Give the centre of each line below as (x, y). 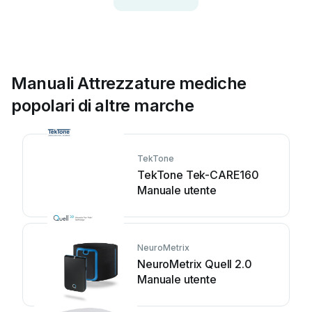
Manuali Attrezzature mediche (129, 83)
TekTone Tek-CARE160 (198, 175)
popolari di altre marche (103, 106)
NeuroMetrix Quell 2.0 (195, 264)
